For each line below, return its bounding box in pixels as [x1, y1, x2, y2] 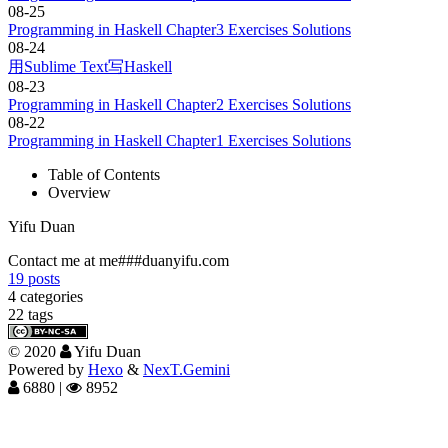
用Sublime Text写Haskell [8, 57, 172, 75]
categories [20, 287, 83, 305]
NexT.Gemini [143, 360, 230, 378]
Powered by [8, 360, 88, 378]
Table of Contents [48, 165, 160, 183]
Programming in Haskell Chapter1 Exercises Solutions [8, 131, 351, 149]
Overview [48, 183, 111, 201]
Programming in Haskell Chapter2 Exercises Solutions [8, 95, 351, 113]
